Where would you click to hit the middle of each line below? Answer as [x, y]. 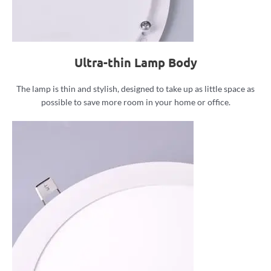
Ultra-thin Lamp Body [135, 62]
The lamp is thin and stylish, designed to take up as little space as [135, 88]
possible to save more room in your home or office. [135, 102]
